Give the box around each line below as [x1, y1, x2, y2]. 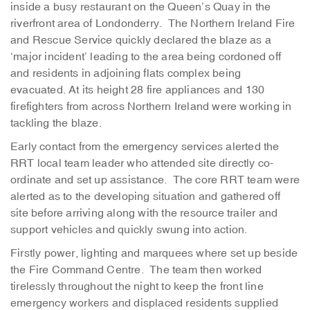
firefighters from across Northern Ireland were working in [10, 100, 292, 113]
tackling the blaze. [10, 116, 102, 130]
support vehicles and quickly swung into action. [10, 223, 248, 237]
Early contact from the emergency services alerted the [10, 140, 280, 154]
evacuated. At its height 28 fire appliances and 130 [10, 83, 265, 97]
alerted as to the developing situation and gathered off [10, 190, 281, 203]
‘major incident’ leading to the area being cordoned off [10, 50, 282, 64]
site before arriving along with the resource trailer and [10, 206, 278, 220]
